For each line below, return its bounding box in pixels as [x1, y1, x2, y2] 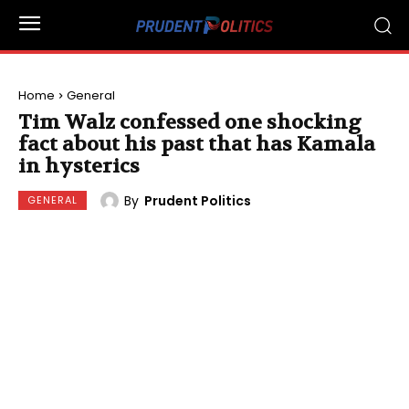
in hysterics [18, 153, 140, 179]
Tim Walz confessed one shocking [18, 110, 362, 135]
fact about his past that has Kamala [18, 131, 375, 157]
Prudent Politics [144, 191, 251, 210]
